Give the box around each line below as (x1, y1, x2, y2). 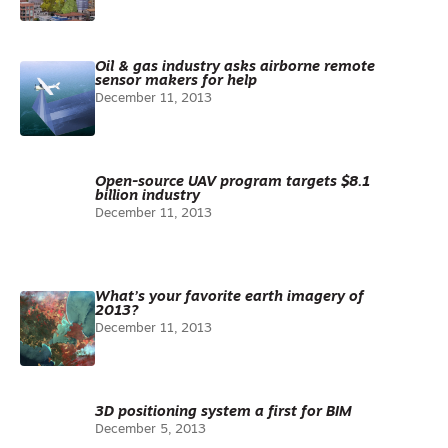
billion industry (95, 189, 200, 204)
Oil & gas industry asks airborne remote (95, 60, 375, 75)
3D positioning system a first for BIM (95, 405, 352, 420)
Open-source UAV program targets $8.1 (95, 175, 370, 190)
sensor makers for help (95, 74, 257, 89)
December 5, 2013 (95, 423, 206, 436)
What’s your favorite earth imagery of (95, 290, 364, 305)
